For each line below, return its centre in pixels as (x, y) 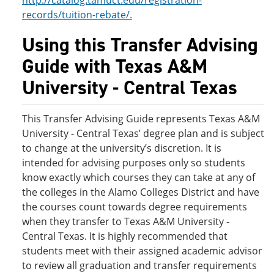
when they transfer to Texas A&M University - (126, 221)
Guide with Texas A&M (115, 66)
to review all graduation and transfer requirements (139, 265)
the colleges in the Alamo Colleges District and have (141, 192)
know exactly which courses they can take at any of (139, 177)
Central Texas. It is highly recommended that (125, 236)
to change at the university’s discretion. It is (122, 148)
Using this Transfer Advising (140, 45)
